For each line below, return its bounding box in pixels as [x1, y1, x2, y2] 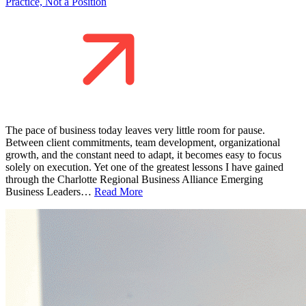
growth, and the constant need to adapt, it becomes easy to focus [5, 148, 281, 161]
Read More [94, 185, 143, 197]
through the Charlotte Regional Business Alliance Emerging [5, 173, 263, 185]
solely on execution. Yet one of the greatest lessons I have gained [5, 161, 283, 173]
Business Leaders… [5, 185, 94, 197]
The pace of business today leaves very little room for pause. [5, 124, 265, 136]
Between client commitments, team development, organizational [5, 136, 280, 148]
